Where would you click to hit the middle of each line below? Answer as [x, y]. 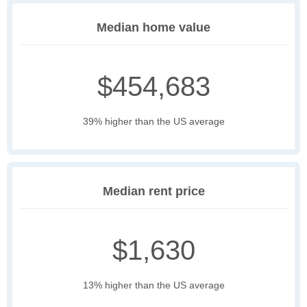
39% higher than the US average [153, 122]
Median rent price [153, 192]
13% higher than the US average [153, 285]
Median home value [153, 28]
